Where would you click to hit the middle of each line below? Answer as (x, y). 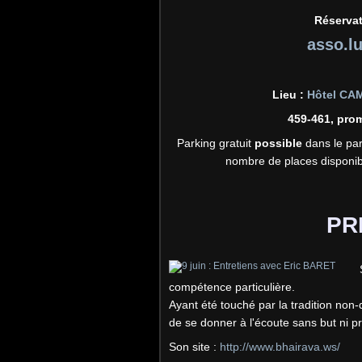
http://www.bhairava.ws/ (280, 347)
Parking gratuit (215, 143)
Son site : (194, 347)
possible (280, 143)
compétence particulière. (232, 287)
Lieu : (290, 95)
